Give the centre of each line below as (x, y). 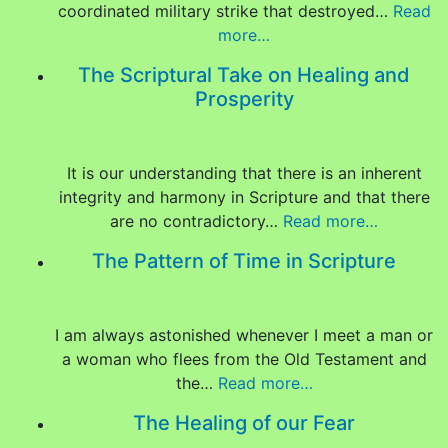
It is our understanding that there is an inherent (244, 173)
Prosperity (244, 99)
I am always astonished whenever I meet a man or (244, 335)
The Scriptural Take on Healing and (244, 75)
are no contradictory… (196, 221)
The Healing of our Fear (244, 423)
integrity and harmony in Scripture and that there (244, 197)
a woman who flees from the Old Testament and (244, 359)
